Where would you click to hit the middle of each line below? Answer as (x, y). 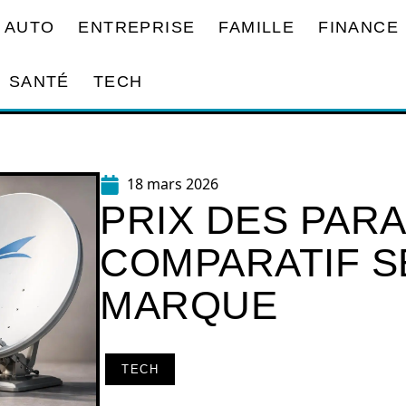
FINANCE (358, 27)
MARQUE (188, 305)
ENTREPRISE (137, 27)
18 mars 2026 (173, 184)
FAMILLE (257, 27)
